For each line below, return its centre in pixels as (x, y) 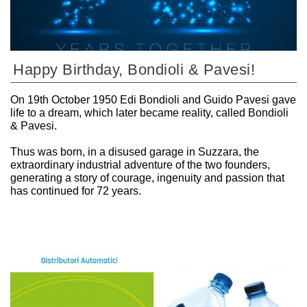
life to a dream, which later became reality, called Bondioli (149, 112)
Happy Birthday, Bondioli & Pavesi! (134, 69)
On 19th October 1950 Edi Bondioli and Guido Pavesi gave (153, 99)
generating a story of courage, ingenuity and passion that (147, 177)
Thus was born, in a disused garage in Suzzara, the (135, 151)
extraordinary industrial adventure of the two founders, (140, 164)
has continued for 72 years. (76, 191)
